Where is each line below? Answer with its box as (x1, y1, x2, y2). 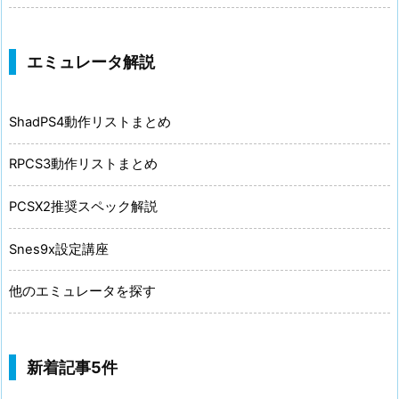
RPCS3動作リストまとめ (9, 156, 158, 173)
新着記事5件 (27, 358, 118, 377)
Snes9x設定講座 (9, 240, 109, 257)
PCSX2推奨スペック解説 (9, 198, 158, 215)
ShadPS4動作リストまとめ (9, 113, 171, 130)
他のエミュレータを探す (9, 283, 156, 300)
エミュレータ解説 (27, 52, 155, 71)
